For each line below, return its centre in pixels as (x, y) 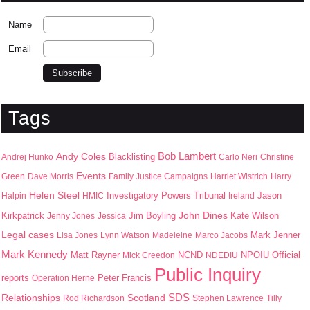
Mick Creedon (149, 255)
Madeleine (172, 235)
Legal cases (28, 235)
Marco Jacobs (221, 235)
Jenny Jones (71, 216)
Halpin (14, 196)
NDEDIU (222, 255)
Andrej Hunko (27, 157)
